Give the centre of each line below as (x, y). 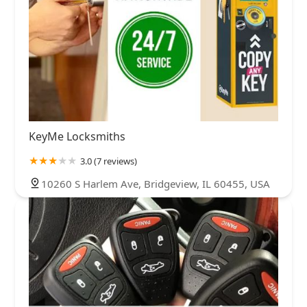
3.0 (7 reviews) (109, 161)
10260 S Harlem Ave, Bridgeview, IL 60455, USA (156, 184)
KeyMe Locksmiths (77, 137)
